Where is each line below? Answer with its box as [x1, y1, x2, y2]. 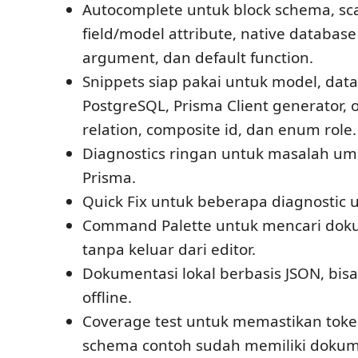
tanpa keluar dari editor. [82, 238, 256, 260]
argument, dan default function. [82, 46, 313, 68]
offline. [82, 286, 132, 308]
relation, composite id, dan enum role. [82, 118, 356, 140]
